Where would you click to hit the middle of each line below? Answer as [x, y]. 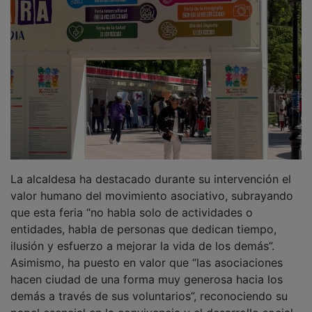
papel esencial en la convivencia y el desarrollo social [152, 303]
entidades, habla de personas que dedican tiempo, [143, 219]
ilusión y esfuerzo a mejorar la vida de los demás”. [142, 236]
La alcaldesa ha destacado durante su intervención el [151, 169]
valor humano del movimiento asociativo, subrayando [152, 186]
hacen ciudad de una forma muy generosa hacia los [147, 269]
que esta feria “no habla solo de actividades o [132, 202]
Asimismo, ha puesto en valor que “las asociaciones [147, 252]
